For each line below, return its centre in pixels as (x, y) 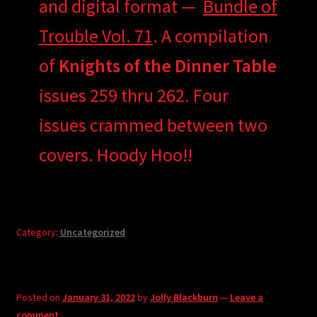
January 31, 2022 (98, 297)
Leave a (246, 297)
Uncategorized (92, 232)
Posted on (39, 297)
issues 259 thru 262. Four (133, 96)
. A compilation (210, 36)
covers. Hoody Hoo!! (115, 155)
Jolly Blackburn (184, 297)
